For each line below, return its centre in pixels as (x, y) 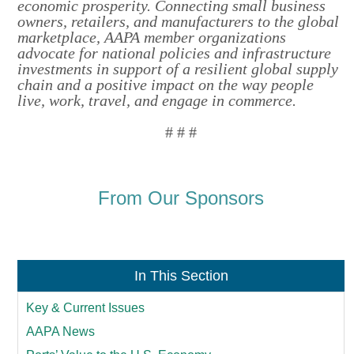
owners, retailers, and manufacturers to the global (179, 21)
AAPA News (61, 331)
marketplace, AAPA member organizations (152, 37)
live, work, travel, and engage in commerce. (157, 100)
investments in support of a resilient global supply (178, 69)
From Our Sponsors (181, 198)
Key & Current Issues (86, 307)
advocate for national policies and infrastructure (175, 53)
